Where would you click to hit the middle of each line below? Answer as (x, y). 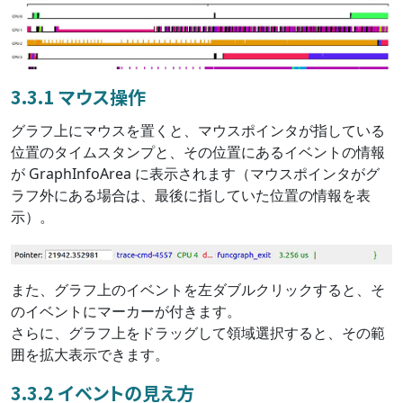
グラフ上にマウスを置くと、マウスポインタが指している (198, 131)
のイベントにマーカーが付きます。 (126, 312)
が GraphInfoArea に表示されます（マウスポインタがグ (195, 174)
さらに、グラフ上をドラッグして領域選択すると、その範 (198, 333)
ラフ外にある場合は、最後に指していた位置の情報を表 (191, 196)
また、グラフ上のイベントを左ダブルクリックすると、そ (198, 290)
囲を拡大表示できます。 (90, 355)
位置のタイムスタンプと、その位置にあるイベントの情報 (198, 152)
